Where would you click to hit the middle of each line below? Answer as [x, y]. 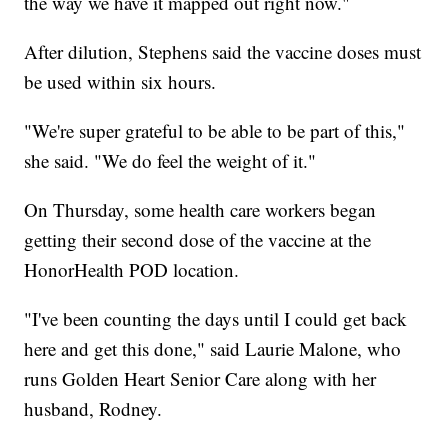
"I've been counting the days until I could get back [216, 318]
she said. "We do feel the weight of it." [170, 160]
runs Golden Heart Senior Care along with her [200, 378]
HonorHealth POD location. [132, 269]
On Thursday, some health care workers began [200, 209]
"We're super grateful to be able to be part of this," [215, 130]
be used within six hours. [120, 81]
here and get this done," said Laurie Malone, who [213, 348]
